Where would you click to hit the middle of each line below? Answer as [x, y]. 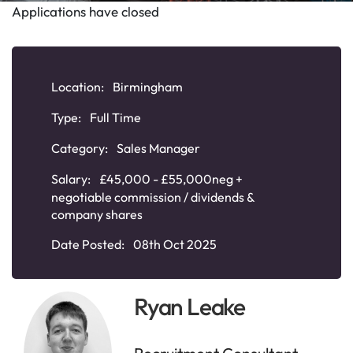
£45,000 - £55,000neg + [171, 179]
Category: [81, 148]
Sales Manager [158, 148]
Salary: [72, 179]
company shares [97, 214]
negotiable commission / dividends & [153, 197]
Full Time [115, 117]
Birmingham [148, 87]
